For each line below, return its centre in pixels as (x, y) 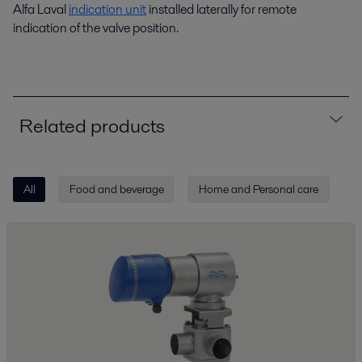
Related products (92, 125)
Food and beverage (116, 189)
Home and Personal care (258, 189)
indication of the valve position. (96, 27)
